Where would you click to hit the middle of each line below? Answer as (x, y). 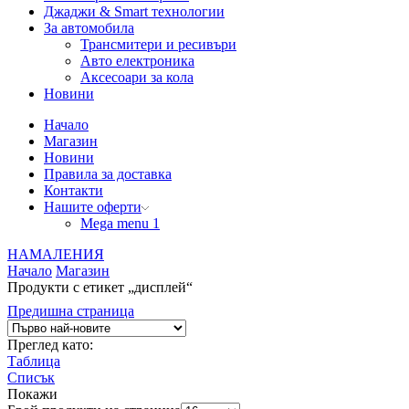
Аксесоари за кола (137, 78)
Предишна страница (71, 311)
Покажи (32, 394)
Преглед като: (50, 345)
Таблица (34, 362)
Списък (31, 378)
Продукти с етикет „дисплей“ (100, 288)
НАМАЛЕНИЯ (56, 255)
